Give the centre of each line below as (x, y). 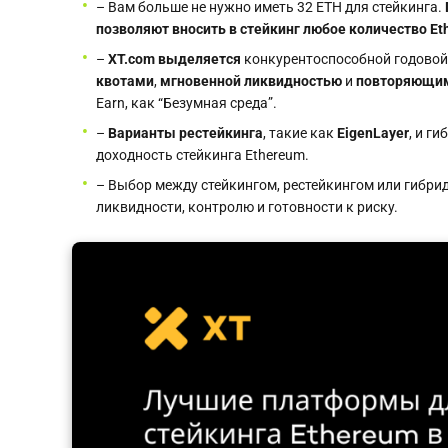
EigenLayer (373, 133)
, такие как (300, 133)
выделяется (198, 59)
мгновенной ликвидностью (251, 81)
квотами (125, 81)
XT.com (131, 59)
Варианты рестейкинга (185, 133)
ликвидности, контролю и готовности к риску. (247, 207)
